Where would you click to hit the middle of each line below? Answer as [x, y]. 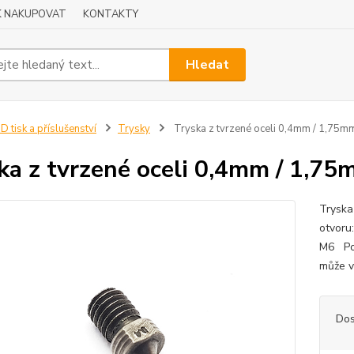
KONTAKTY [111, 14]
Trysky [134, 129]
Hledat [208, 64]
